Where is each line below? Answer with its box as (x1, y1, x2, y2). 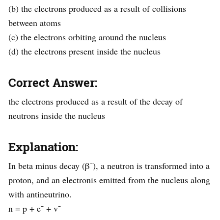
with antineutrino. (8, 188, 72, 200)
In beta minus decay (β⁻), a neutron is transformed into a (8, 160, 210, 172)
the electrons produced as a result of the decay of (8, 95, 183, 108)
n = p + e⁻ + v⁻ (8, 202, 61, 215)
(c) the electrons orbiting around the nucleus (8, 31, 166, 43)
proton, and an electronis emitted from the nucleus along (8, 174, 210, 186)
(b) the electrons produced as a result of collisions (8, 2, 186, 15)
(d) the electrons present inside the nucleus (8, 45, 161, 57)
